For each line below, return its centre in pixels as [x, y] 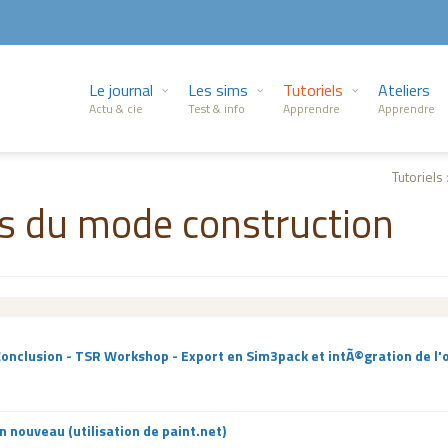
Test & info [216, 108]
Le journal [121, 90]
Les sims [218, 90]
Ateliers [404, 90]
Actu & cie [116, 108]
